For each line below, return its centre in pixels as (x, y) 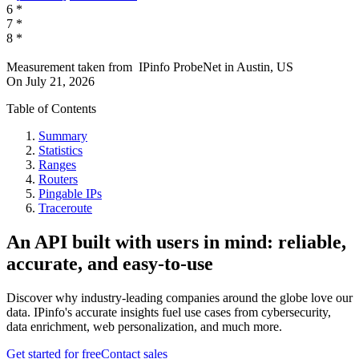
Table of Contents (51, 109)
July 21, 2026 (60, 82)
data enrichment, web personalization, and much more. (144, 327)
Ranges (57, 165)
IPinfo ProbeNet (182, 67)
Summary (63, 136)
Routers (58, 179)
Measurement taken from (69, 67)
